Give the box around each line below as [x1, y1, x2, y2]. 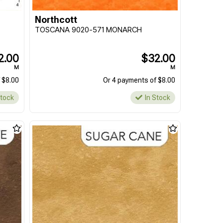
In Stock [144, 94, 170, 102]
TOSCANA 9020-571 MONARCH [34, 25, 142, 34]
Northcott [34, 14, 77, 25]
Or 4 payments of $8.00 [103, 76, 175, 84]
